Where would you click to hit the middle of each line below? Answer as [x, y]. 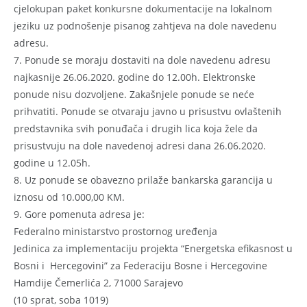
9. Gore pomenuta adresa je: [79, 214]
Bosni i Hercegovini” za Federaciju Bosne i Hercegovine [140, 265]
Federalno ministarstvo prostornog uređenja [115, 231]
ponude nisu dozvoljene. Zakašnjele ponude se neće [134, 94]
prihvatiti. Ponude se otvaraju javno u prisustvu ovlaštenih [148, 111]
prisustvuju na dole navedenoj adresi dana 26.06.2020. [140, 145]
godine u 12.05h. [52, 162]
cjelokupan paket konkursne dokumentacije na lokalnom [143, 8]
